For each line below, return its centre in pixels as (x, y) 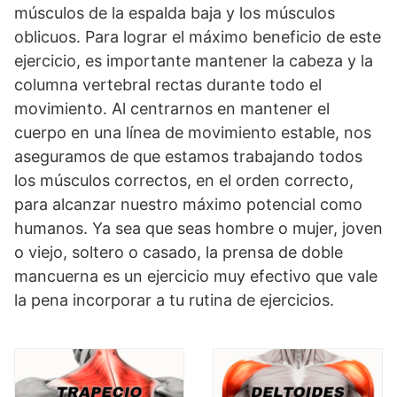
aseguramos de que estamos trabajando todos (188, 156)
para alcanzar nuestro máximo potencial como (188, 204)
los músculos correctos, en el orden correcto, (184, 180)
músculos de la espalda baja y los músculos (175, 13)
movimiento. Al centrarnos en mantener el (172, 109)
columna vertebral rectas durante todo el (168, 85)
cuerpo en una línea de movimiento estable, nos (193, 132)
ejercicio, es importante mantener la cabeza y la (194, 61)
